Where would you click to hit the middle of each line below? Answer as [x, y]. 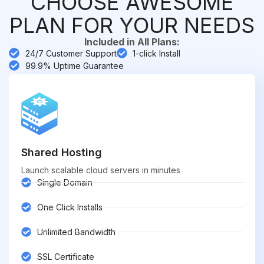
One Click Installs [70, 207]
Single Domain [65, 182]
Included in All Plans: [132, 42]
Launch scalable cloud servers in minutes [101, 170]
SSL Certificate [66, 256]
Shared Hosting [62, 152]
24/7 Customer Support [71, 53]
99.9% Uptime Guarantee [74, 65]
